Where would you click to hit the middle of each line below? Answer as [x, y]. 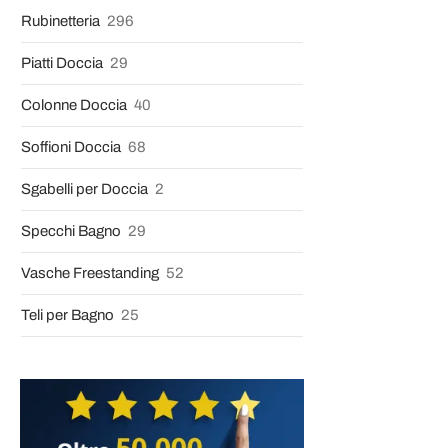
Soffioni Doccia [72, 147]
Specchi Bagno [72, 231]
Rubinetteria [62, 21]
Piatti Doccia [63, 63]
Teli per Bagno [69, 315]
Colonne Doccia [75, 105]
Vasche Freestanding [91, 273]
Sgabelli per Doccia [86, 189]
